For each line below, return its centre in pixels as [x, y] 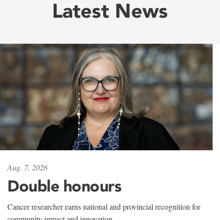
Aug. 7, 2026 [27, 167]
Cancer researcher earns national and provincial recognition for [104, 206]
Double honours [64, 186]
